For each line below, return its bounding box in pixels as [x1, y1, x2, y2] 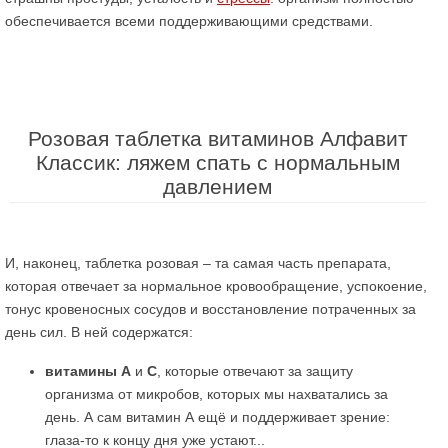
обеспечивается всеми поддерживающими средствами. [5, 13, 373, 29]
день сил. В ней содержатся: [5, 324, 193, 340]
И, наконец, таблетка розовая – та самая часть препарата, [5, 255, 391, 271]
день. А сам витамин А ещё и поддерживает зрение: [45, 409, 390, 425]
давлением [163, 175, 273, 198]
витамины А [45, 363, 131, 379]
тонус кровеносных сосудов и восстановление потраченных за [5, 301, 416, 317]
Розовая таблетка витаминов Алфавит [27, 127, 408, 150]
